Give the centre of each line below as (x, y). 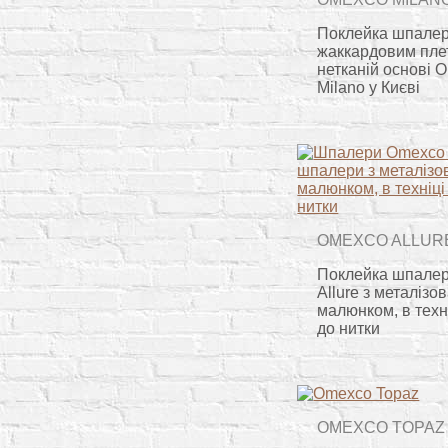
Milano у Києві (369, 87)
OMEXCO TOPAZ (381, 427)
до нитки (349, 328)
